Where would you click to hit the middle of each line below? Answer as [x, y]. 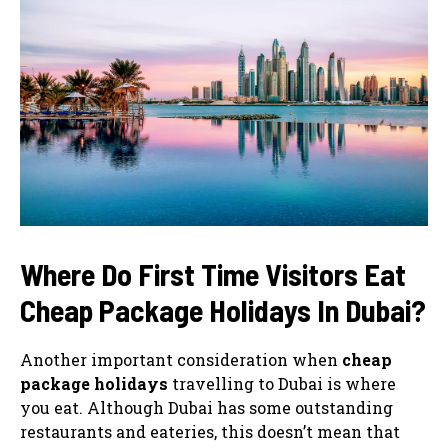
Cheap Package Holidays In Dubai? [223, 309]
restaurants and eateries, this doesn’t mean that [210, 431]
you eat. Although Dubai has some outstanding [206, 407]
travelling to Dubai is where [282, 383]
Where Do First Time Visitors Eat [213, 273]
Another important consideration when [181, 359]
